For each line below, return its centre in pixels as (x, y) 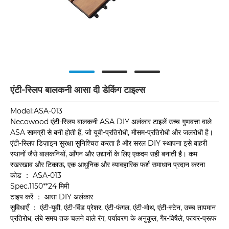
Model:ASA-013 (36, 111)
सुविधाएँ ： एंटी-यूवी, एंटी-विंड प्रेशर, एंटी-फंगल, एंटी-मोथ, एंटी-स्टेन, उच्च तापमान (113, 208)
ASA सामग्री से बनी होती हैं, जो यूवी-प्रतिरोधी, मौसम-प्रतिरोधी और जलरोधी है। (112, 133)
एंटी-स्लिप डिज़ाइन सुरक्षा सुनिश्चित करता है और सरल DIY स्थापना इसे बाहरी (109, 143)
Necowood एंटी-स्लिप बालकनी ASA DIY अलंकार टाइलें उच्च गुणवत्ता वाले (111, 122)
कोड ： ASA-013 (36, 176)
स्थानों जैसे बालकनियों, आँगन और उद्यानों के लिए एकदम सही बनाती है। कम (104, 154)
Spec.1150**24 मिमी (40, 186)
